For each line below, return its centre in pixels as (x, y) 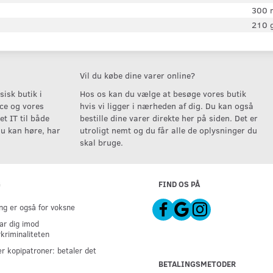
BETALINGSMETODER (197, 264)
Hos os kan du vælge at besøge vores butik (163, 94)
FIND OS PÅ (179, 184)
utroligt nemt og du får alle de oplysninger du (168, 130)
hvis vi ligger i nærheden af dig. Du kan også (166, 106)
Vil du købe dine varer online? (137, 75)
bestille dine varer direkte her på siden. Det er (168, 118)
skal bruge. (101, 142)
